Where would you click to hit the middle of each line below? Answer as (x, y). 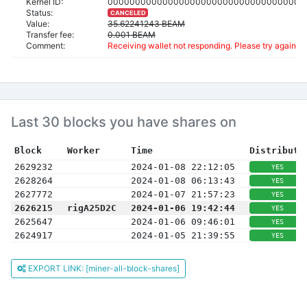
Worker (83, 150)
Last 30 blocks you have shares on (124, 122)
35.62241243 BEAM (146, 23)
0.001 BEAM (132, 34)
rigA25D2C (92, 208)
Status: (39, 12)
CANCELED (128, 12)
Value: (38, 23)
